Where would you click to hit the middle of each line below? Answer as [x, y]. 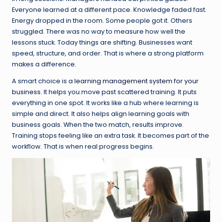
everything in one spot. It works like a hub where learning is [105, 103]
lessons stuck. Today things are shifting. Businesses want [102, 43]
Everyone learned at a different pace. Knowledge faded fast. [109, 10]
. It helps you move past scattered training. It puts [119, 92]
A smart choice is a [43, 81]
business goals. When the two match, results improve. [98, 125]
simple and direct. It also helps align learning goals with [101, 114]
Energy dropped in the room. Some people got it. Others [102, 21]
